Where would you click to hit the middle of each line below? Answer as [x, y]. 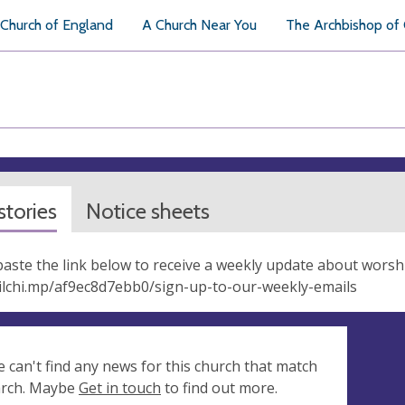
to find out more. [219, 388]
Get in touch [120, 388]
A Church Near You [199, 25]
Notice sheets [148, 211]
